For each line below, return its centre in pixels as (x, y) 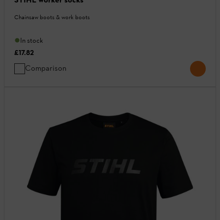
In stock (32, 40)
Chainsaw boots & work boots (52, 17)
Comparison (46, 68)
